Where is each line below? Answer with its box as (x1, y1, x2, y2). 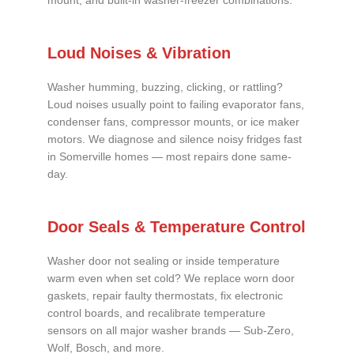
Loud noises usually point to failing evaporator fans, (47, 99, 304, 111)
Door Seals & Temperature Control (47, 217, 306, 235)
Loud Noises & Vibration (47, 44, 231, 62)
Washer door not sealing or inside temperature (47, 254, 280, 267)
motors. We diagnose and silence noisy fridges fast (47, 134, 302, 146)
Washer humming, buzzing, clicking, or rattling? (47, 81, 283, 94)
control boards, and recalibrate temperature (47, 307, 265, 319)
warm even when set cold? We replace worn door (47, 272, 295, 284)
